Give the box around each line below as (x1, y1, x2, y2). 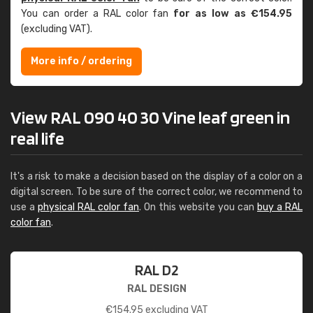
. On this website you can (139, 201, 257, 213)
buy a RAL (257, 201, 303, 213)
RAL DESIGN (126, 283, 187, 295)
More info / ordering (31, 55, 132, 67)
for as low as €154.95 (173, 8, 293, 20)
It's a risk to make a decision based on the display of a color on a (10, 170, 303, 182)
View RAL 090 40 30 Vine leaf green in (10, 106, 290, 128)
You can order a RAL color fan (21, 8, 174, 20)
